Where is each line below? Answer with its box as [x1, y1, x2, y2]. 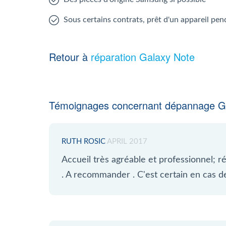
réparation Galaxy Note [91, 49, 195, 64]
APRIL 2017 [107, 138, 147, 145]
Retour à [49, 49, 91, 64]
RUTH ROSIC [62, 138, 105, 145]
